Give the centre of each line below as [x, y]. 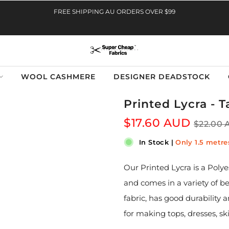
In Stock [155, 142]
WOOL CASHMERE [58, 76]
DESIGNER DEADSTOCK [162, 76]
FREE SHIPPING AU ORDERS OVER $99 [114, 12]
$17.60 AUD [157, 123]
